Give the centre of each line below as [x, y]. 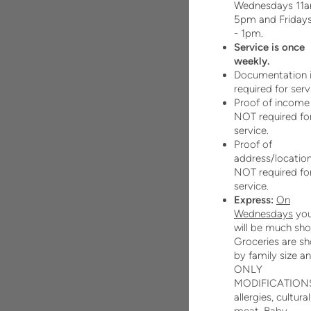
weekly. [252, 61]
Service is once [269, 48]
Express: [254, 200]
